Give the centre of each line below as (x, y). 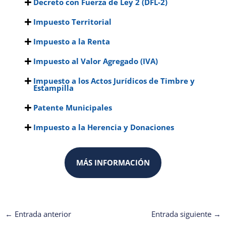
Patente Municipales (72, 108)
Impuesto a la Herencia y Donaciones (103, 127)
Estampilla (53, 88)
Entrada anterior (42, 214)
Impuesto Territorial (72, 22)
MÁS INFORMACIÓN (113, 163)
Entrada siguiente (183, 214)
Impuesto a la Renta (71, 42)
